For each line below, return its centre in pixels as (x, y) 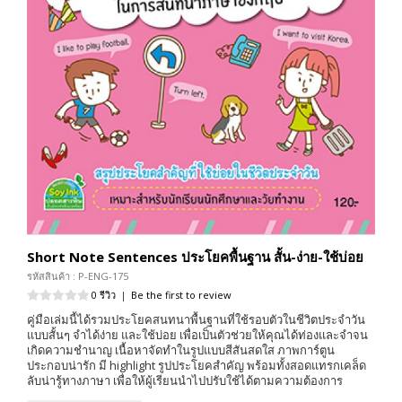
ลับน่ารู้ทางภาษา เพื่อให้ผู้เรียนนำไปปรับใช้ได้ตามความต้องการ (185, 380)
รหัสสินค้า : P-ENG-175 (78, 275)
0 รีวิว (104, 294)
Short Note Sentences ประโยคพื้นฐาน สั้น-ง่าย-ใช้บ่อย (195, 256)
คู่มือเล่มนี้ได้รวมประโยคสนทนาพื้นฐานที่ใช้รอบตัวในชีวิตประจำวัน (196, 319)
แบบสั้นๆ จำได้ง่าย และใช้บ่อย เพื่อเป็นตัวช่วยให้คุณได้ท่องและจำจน (197, 334)
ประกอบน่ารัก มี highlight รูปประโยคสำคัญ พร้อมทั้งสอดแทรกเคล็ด (197, 365)
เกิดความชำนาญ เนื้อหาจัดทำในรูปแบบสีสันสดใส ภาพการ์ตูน (181, 350)
